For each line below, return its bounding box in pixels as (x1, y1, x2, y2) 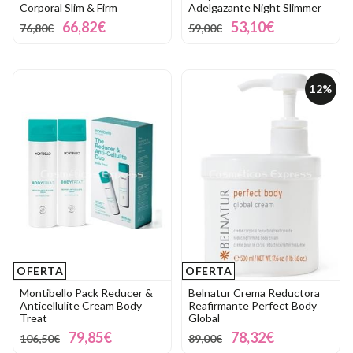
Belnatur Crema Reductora (188, 286, 320, 300)
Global (188, 311, 220, 325)
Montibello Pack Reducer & (20, 286, 153, 300)
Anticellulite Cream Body (20, 299, 142, 313)
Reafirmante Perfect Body (188, 299, 317, 313)
